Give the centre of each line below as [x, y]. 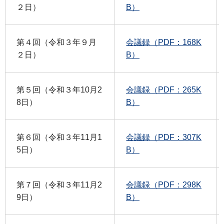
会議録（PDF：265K [164, 90]
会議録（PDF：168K [164, 42]
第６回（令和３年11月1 [59, 137]
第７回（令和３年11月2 [59, 185]
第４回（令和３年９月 [56, 42]
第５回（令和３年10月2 [59, 90]
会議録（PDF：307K [164, 137]
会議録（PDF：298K [164, 185]
